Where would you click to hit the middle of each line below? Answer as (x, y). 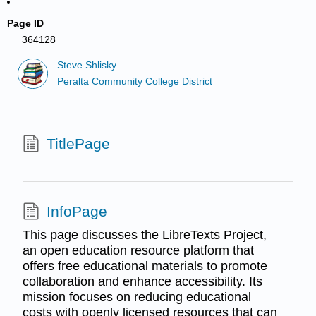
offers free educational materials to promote (145, 266)
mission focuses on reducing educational (136, 297)
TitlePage (78, 144)
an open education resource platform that (138, 251)
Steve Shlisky (87, 66)
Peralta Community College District (135, 81)
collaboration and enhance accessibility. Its (142, 282)
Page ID (26, 23)
